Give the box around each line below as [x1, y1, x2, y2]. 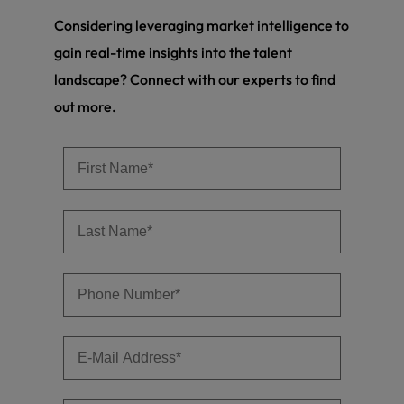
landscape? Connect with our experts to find [54, 69, 335, 88]
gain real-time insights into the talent [54, 42, 292, 61]
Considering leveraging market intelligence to [54, 15, 349, 34]
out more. [54, 96, 116, 115]
